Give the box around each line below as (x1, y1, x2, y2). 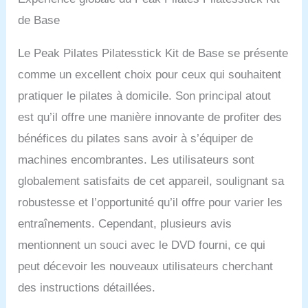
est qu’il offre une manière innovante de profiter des (18, 111, 283, 124)
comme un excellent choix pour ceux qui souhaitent (18, 68, 282, 82)
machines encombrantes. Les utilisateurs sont (18, 153, 255, 167)
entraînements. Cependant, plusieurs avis (18, 217, 232, 231)
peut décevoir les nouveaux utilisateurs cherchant (18, 260, 274, 274)
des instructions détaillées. (18, 281, 156, 295)
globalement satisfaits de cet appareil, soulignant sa (18, 175, 285, 188)
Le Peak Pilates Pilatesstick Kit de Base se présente (18, 47, 289, 60)
